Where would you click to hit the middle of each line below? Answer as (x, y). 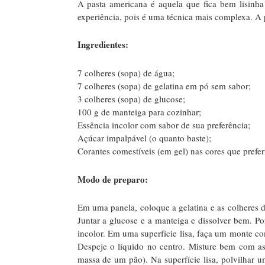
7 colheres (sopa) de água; (126, 73)
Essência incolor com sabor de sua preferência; (164, 125)
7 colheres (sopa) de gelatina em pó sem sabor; (164, 86)
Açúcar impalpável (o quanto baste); (144, 138)
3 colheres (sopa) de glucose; (131, 99)
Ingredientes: (103, 45)
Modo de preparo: (112, 179)
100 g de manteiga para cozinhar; (139, 112)
